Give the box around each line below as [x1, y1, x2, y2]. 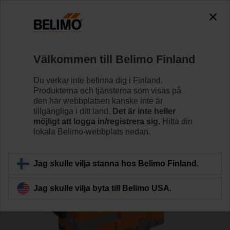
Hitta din [160, 117, 193, 126]
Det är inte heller [112, 106, 176, 116]
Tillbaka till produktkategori [23, 155, 121, 163]
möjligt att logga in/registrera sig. [33, 117, 160, 126]
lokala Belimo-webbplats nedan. [33, 127, 150, 136]
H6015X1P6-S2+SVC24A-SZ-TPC [12, 59, 168, 70]
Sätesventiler [99, 37, 147, 46]
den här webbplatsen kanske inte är [33, 96, 163, 105]
